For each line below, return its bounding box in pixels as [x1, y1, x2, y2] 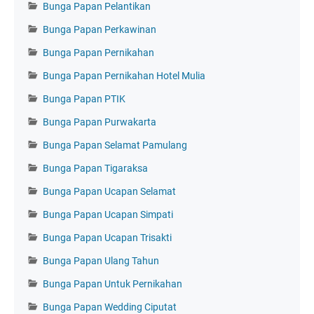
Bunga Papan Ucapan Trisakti [43, 231, 172, 243]
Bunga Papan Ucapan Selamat [43, 185, 176, 197]
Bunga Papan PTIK [43, 93, 125, 104]
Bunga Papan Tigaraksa [43, 162, 148, 174]
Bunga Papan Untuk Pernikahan [43, 278, 182, 289]
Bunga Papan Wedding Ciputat [43, 301, 177, 313]
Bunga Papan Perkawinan [43, 23, 156, 35]
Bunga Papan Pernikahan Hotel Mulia [43, 69, 205, 81]
